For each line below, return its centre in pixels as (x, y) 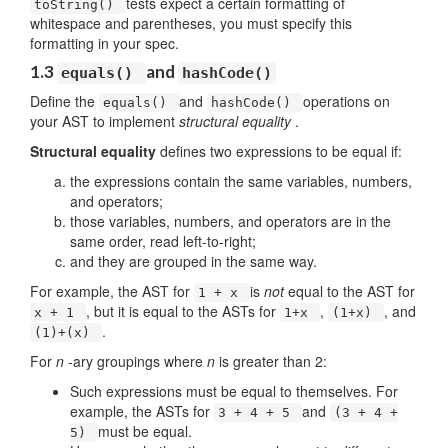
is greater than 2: (273, 361)
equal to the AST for (351, 291)
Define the (64, 101)
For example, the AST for (112, 291)
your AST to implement (104, 121)
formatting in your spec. (104, 43)
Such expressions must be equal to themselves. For (234, 391)
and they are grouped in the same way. (193, 261)
